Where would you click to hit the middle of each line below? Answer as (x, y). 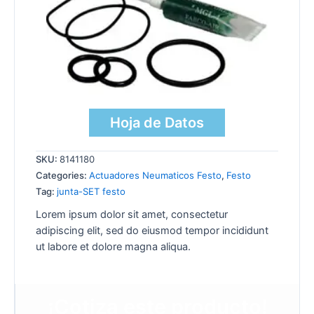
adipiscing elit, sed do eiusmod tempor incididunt (152, 231)
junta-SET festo (91, 192)
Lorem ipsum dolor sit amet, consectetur (132, 215)
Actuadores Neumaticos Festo (155, 176)
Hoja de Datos (157, 123)
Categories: (62, 176)
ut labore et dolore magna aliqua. (113, 247)
